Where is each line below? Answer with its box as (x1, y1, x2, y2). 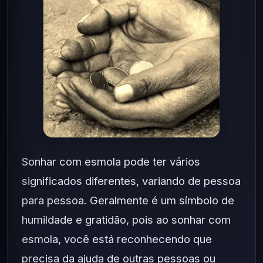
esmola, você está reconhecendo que (22, 232, 212, 245)
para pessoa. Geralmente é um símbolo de (22, 194, 234, 207)
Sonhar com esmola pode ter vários (22, 155, 200, 168)
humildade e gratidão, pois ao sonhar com (22, 213, 231, 226)
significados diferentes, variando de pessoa (22, 174, 241, 187)
